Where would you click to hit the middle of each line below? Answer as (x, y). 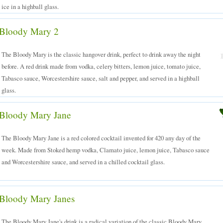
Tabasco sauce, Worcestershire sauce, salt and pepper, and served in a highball (101, 78)
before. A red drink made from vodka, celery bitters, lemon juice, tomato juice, (101, 66)
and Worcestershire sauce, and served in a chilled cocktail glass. (83, 162)
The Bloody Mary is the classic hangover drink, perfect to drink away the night (101, 54)
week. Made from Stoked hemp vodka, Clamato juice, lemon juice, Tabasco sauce (106, 150)
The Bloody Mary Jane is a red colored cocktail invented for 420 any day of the (101, 138)
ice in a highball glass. (30, 6)
